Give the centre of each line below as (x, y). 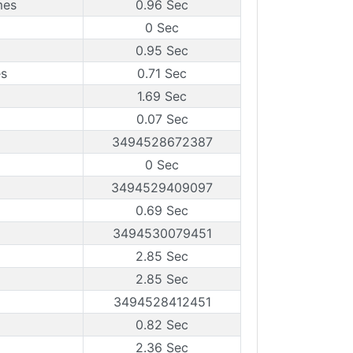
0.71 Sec (162, 73)
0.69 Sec (162, 210)
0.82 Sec (162, 325)
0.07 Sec (162, 119)
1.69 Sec (162, 96)
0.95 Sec (162, 50)
